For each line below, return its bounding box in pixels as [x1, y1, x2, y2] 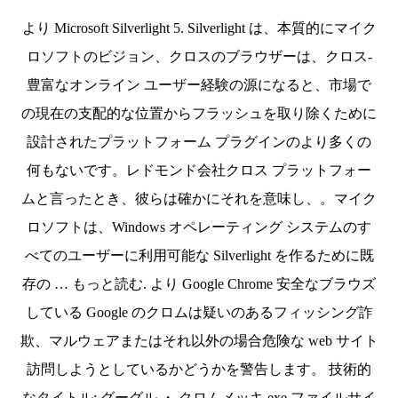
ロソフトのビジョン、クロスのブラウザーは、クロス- [26, 49, 372, 64]
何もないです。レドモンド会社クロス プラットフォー [27, 163, 371, 178]
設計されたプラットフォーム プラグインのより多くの [27, 134, 371, 149]
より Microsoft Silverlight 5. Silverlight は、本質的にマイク [21, 20, 377, 36]
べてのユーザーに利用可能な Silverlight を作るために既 [24, 248, 374, 263]
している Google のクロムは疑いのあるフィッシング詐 [25, 305, 373, 320]
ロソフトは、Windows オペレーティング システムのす [27, 219, 371, 235]
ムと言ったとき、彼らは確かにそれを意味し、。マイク [21, 191, 377, 206]
